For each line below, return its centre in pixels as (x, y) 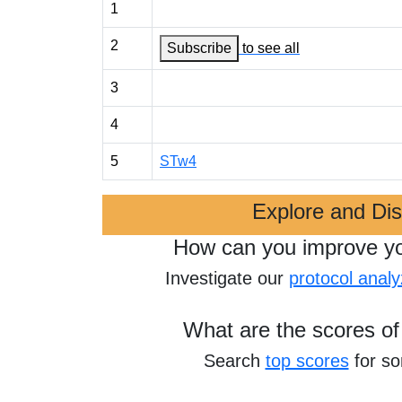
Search (234, 361)
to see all (271, 48)
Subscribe (199, 48)
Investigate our (227, 278)
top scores (307, 361)
